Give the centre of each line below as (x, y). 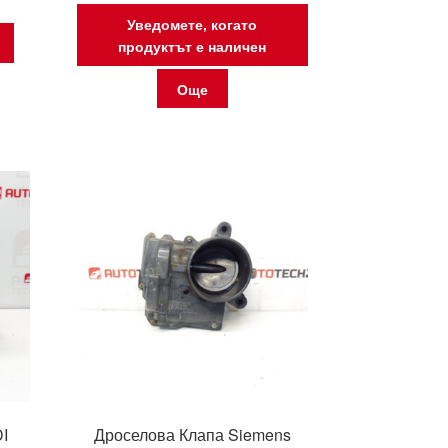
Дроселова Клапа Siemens (192, 434)
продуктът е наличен (192, 45)
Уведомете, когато (192, 23)
